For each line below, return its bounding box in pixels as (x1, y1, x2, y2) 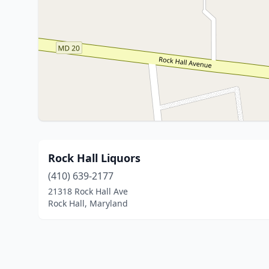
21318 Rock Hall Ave (48, 186, 128, 197)
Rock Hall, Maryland (48, 198, 128, 209)
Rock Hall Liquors (48, 151, 141, 165)
